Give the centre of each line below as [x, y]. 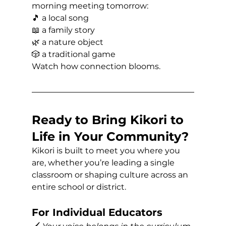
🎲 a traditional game [73, 54]
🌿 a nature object [68, 42]
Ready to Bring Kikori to [109, 120]
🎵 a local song [61, 18]
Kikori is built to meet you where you [107, 151]
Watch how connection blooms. [96, 67]
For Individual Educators [97, 213]
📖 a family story [64, 30]
